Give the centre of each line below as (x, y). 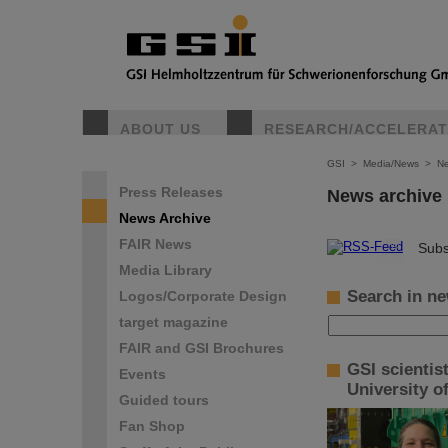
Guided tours (164, 400)
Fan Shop (152, 426)
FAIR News (155, 244)
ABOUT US (160, 129)
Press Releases (171, 192)
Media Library (165, 270)
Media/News (391, 163)
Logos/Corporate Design (203, 296)
